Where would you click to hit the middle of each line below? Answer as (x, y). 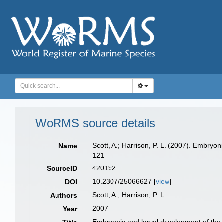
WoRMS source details (95, 123)
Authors (64, 195)
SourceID (62, 168)
